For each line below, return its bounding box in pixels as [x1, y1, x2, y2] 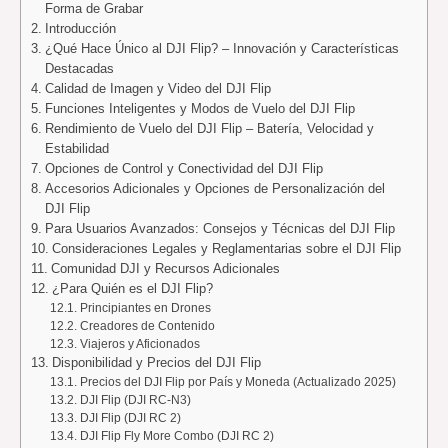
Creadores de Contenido [79, 318, 215, 332]
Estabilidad [44, 140, 109, 156]
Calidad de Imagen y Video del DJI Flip [44, 80, 271, 96]
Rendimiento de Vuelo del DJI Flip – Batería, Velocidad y [44, 120, 374, 136]
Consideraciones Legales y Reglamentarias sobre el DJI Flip [51, 240, 401, 256]
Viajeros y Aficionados [79, 336, 200, 350]
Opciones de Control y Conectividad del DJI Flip [44, 160, 323, 176]
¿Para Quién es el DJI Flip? [51, 280, 213, 296]
